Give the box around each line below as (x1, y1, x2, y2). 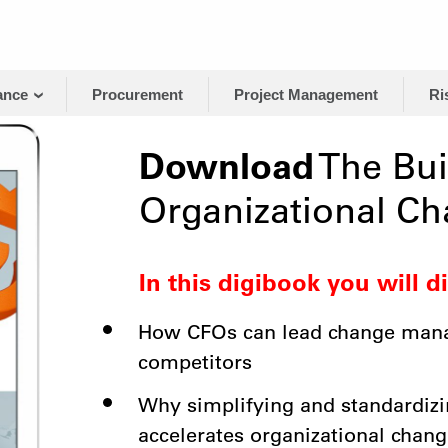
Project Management (233, 86, 378, 103)
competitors (137, 350, 252, 375)
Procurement (91, 86, 183, 103)
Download (138, 144, 314, 189)
